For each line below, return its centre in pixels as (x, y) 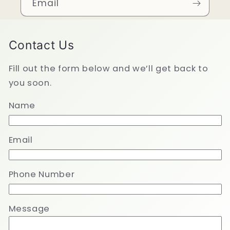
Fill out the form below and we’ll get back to (108, 68)
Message (29, 209)
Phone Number (42, 175)
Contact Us (41, 45)
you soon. (30, 83)
